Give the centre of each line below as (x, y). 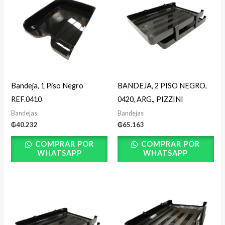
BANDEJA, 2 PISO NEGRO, (162, 85)
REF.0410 (27, 99)
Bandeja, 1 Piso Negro (47, 85)
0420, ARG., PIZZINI (150, 99)
